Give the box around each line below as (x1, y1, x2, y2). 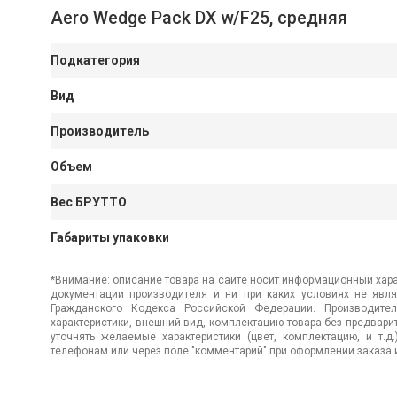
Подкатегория (51, 53, 140, 67)
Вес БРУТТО (51, 195, 127, 209)
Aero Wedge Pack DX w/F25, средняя (51, 8, 347, 28)
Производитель (51, 124, 149, 138)
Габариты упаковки (51, 230, 169, 245)
